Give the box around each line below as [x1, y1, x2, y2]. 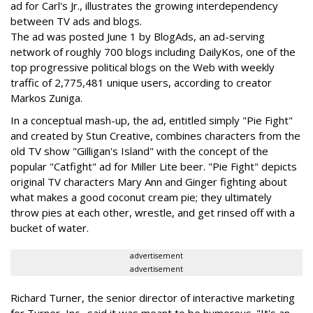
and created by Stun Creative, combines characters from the [10, 129, 300, 143]
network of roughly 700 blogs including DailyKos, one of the [10, 45, 296, 59]
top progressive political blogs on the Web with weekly [10, 60, 275, 74]
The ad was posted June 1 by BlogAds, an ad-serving [10, 29, 265, 43]
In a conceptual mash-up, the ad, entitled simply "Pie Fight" [10, 113, 293, 127]
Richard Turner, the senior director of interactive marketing [10, 291, 295, 305]
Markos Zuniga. [10, 91, 82, 105]
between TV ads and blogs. [10, 14, 142, 28]
